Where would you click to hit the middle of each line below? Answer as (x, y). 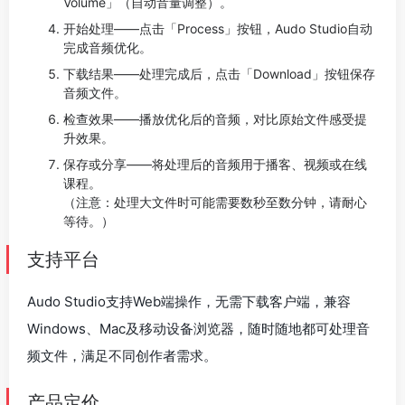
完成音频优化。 (108, 47)
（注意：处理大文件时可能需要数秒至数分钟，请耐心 (215, 202)
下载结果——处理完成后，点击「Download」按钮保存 (219, 73)
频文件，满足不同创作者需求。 (122, 355)
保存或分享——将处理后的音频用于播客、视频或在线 (215, 164)
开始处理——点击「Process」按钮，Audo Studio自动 (218, 28)
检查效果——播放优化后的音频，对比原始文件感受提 (215, 118)
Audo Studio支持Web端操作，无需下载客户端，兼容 (189, 301)
